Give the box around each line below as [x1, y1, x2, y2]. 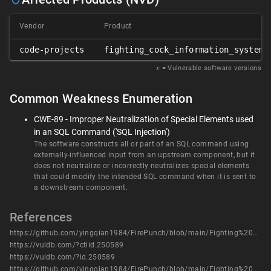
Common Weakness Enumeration [10, 91, 192, 106]
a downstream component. [34, 183, 128, 192]
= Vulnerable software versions [162, 64, 261, 73]
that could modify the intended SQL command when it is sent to [34, 172, 256, 181]
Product [104, 22, 132, 31]
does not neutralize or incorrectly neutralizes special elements [34, 162, 250, 171]
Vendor [19, 22, 45, 31]
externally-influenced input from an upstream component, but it [34, 151, 255, 160]
